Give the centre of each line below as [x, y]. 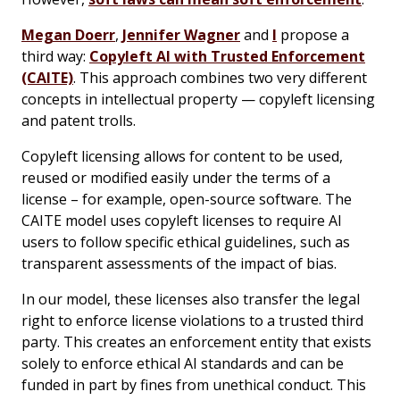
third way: [55, 56]
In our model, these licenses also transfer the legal [191, 299]
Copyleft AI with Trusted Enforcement [227, 56]
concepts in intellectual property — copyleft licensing [198, 99]
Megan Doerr [68, 34]
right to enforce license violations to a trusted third [192, 320]
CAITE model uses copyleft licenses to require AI [182, 220]
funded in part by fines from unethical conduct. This [194, 384]
